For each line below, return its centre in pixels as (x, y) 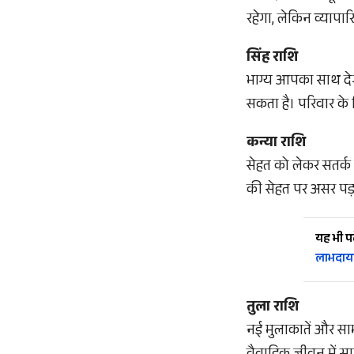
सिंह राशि (272, 58)
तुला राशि (273, 308)
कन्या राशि (276, 144)
